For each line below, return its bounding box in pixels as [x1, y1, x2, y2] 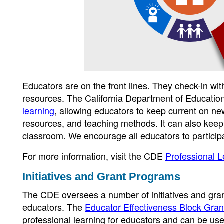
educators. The [22, 200, 85, 213]
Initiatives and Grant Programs [22, 170, 180, 183]
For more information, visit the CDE [22, 149, 165, 162]
